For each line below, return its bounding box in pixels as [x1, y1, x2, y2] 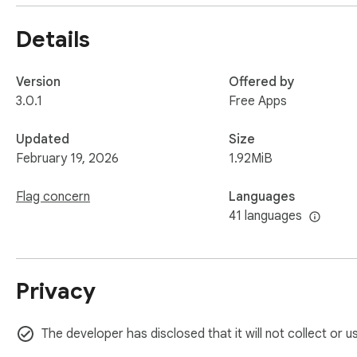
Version [16, 73, 61, 90]
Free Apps [229, 92, 287, 109]
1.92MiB [229, 150, 273, 167]
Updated [16, 131, 69, 147]
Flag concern [16, 188, 90, 205]
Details [16, 25, 90, 53]
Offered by [229, 73, 295, 90]
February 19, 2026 [16, 150, 119, 167]
